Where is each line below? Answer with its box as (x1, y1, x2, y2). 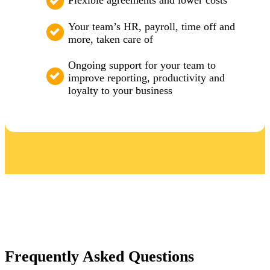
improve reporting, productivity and (68, 72, 225, 84)
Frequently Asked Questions (5, 248, 194, 266)
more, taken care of (68, 33, 153, 45)
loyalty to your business (68, 84, 172, 97)
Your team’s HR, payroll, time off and (68, 20, 235, 33)
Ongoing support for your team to (68, 59, 216, 72)
